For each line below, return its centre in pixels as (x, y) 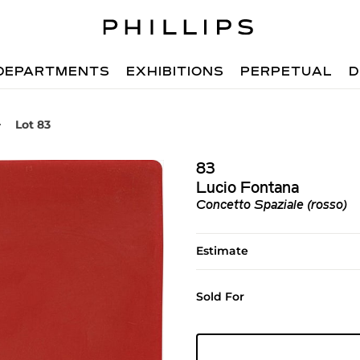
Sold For (220, 297)
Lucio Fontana (247, 189)
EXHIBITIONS (176, 72)
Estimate (222, 251)
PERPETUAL (287, 72)
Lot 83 (33, 125)
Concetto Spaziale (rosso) (271, 206)
